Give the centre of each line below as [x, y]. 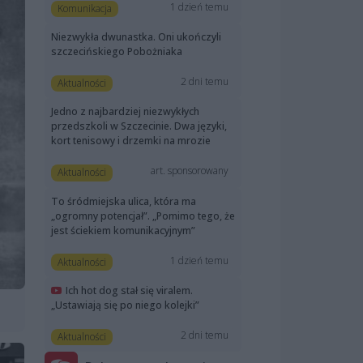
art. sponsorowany [190, 171]
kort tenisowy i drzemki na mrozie [131, 141]
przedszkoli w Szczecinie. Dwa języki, [139, 126]
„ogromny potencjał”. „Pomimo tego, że [143, 216]
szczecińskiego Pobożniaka [117, 52]
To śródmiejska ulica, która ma [124, 201]
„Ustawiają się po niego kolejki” [125, 305]
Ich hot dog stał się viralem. [129, 290]
